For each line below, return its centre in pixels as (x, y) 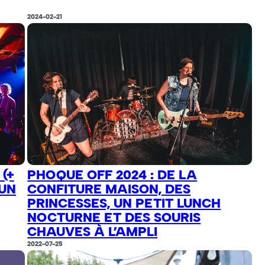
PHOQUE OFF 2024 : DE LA (112, 174)
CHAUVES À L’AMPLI (93, 231)
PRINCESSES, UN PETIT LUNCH (124, 203)
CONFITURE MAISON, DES (109, 189)
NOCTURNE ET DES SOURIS (114, 217)
